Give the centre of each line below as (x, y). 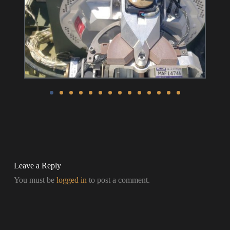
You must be (35, 180)
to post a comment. (118, 180)
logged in (71, 180)
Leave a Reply (37, 165)
